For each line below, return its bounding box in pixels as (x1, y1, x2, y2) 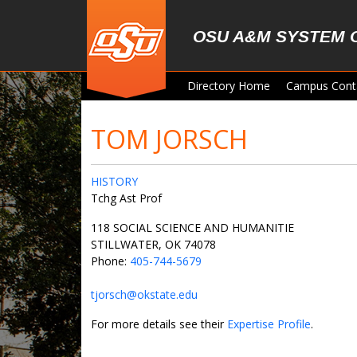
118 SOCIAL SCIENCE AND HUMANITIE (91, 220, 294, 235)
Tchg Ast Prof (91, 190, 162, 206)
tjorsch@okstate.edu (91, 287, 198, 302)
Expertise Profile (227, 316, 311, 331)
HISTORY (91, 174, 138, 189)
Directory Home (187, 78, 270, 93)
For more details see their (91, 316, 227, 331)
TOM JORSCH (91, 122, 248, 156)
